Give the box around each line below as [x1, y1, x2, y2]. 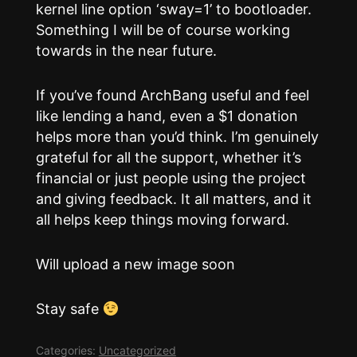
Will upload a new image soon [35, 256, 235, 273]
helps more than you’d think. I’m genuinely [35, 128, 319, 146]
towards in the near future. [35, 42, 217, 60]
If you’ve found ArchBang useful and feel [35, 87, 309, 104]
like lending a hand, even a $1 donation [35, 108, 298, 125]
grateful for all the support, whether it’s [35, 149, 301, 167]
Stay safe [35, 300, 103, 318]
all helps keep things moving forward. [35, 211, 289, 229]
